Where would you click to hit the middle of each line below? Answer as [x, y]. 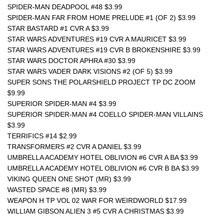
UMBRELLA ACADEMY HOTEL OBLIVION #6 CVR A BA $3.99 [103, 157]
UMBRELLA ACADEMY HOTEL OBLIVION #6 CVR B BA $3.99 [103, 168]
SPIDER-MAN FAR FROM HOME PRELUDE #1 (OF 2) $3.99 [101, 18]
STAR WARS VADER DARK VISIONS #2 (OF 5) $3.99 [90, 71]
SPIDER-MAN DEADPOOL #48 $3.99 [65, 7]
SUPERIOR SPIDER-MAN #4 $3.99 [62, 104]
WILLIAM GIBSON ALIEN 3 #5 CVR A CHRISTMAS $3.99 [96, 211]
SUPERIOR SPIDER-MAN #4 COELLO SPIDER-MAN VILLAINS [105, 114]
